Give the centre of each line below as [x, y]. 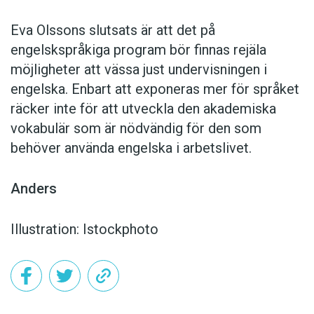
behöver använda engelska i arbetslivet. [131, 148]
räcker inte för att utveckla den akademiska [143, 109]
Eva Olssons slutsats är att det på [113, 30]
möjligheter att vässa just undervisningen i [139, 70]
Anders [34, 189]
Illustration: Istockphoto [84, 230]
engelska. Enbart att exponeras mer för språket [155, 89]
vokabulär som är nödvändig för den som [136, 129]
